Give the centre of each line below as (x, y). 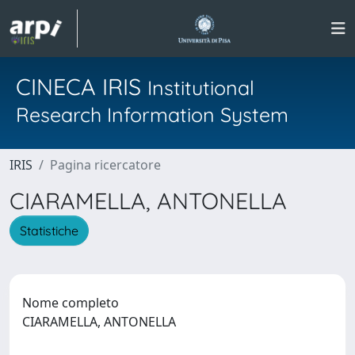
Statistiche (49, 230)
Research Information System (152, 115)
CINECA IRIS (82, 86)
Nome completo (71, 302)
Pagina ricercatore (105, 165)
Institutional (201, 88)
